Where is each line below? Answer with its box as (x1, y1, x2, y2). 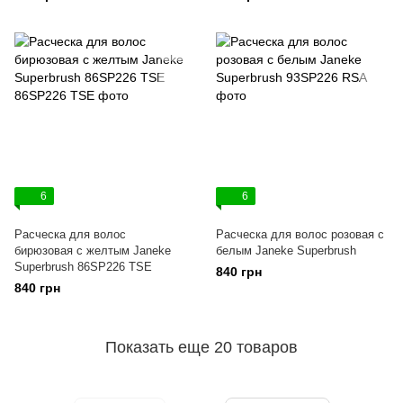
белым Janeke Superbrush (216, 244, 356, 257)
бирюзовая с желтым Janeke (14, 244, 171, 257)
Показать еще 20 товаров (105, 337, 298, 356)
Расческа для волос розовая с (216, 228, 384, 241)
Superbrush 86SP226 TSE (14, 260, 152, 273)
